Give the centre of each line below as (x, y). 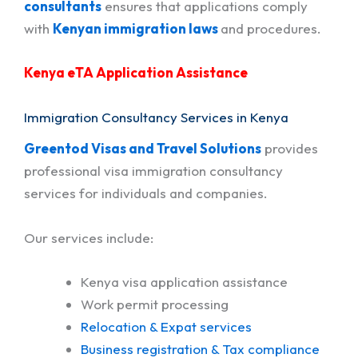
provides (290, 149)
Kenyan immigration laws (135, 29)
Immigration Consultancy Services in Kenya (156, 117)
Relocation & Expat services (166, 326)
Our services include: (89, 237)
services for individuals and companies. (146, 193)
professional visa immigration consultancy (153, 171)
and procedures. (271, 29)
